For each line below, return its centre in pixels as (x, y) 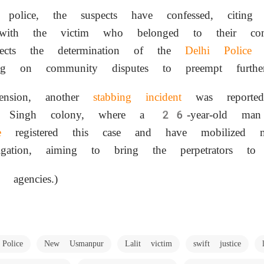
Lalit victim (148, 243)
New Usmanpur (74, 243)
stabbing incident (137, 97)
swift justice (217, 243)
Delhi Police (218, 50)
